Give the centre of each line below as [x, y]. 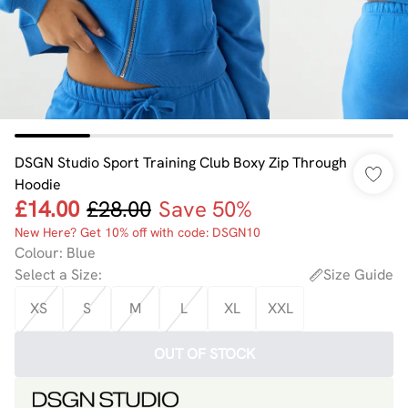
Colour [37, 253]
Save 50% [205, 209]
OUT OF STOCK [204, 354]
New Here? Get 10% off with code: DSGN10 [138, 232]
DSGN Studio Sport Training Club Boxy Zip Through [181, 163]
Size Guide [358, 275]
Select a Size [56, 275]
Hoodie [38, 184]
